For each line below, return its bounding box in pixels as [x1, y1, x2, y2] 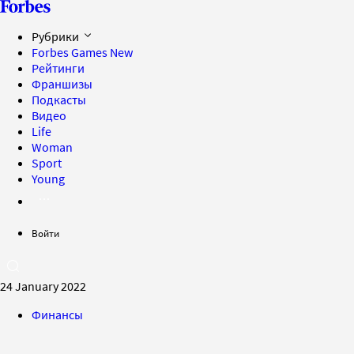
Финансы [32, 307, 83, 322]
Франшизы [32, 76, 92, 92]
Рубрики [32, 28, 81, 44]
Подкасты [32, 92, 86, 107]
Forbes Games [32, 44, 110, 60]
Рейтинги [32, 60, 85, 76]
